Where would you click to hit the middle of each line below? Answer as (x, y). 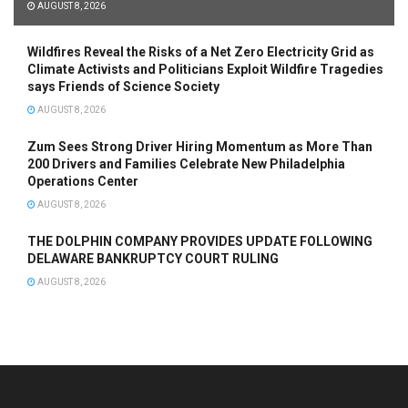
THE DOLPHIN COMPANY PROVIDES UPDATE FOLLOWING (200, 241)
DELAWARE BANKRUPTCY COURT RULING (153, 258)
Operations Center (83, 181)
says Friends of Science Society (123, 86)
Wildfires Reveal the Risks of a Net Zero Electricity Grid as (201, 51)
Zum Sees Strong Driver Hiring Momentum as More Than (200, 146)
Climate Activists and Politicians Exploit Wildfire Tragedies (205, 69)
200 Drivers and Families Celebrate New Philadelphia (186, 163)
